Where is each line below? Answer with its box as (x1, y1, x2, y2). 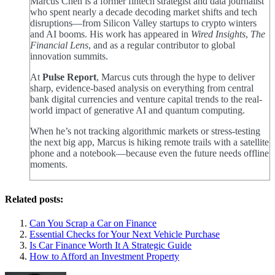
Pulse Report (42, 72, 96, 83)
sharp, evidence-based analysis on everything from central (30, 83, 254, 94)
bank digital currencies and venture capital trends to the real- (30, 94, 262, 105)
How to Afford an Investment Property (29, 250, 179, 261)
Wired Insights (191, 29, 246, 40)
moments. (30, 159, 68, 170)
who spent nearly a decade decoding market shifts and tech (30, 7, 257, 18)
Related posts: (5, 193, 63, 204)
